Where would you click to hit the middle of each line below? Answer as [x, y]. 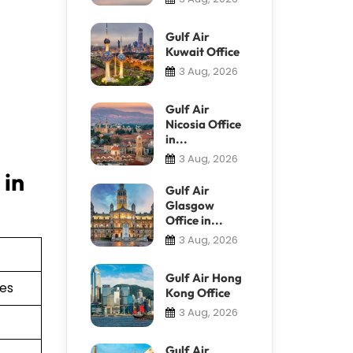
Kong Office [197, 292]
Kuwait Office [202, 51]
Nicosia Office [203, 124]
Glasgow [190, 205]
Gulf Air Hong [203, 277]
